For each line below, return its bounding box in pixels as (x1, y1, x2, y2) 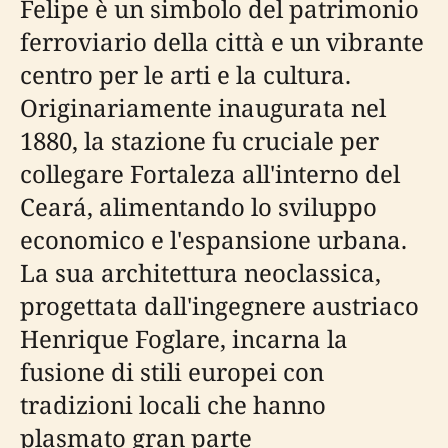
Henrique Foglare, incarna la (20, 322, 348, 355)
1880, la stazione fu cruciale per (20, 124, 379, 157)
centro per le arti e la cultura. (20, 58, 351, 91)
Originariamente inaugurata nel (20, 91, 386, 124)
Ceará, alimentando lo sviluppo (20, 190, 377, 223)
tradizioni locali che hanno (20, 388, 326, 421)
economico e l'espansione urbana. (20, 223, 407, 256)
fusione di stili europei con (20, 355, 324, 388)
